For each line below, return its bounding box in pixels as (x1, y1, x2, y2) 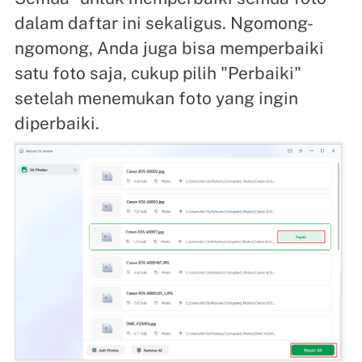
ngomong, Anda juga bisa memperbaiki (14, 38, 324, 59)
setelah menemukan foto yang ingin (14, 88, 298, 109)
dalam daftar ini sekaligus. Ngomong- (14, 13, 314, 34)
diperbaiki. (14, 113, 99, 134)
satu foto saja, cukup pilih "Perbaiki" (14, 63, 301, 84)
